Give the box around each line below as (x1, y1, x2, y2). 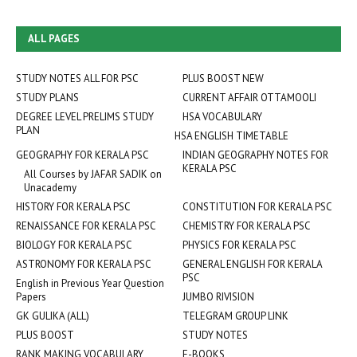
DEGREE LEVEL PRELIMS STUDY (16, 110, 154, 124)
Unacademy (24, 181, 76, 194)
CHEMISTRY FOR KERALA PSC (182, 219, 311, 233)
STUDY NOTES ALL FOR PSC (16, 72, 139, 85)
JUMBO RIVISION (182, 290, 254, 304)
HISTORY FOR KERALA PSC (16, 200, 131, 214)
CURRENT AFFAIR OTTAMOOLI (182, 91, 316, 104)
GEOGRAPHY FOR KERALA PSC (16, 148, 149, 162)
